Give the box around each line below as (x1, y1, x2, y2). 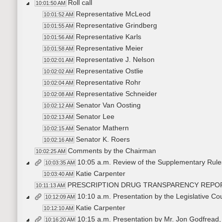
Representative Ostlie (76, 67, 143, 75)
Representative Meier (76, 44, 143, 53)
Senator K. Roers (76, 135, 130, 144)
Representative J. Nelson (76, 55, 155, 64)
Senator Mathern (76, 124, 129, 132)
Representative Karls (76, 33, 141, 41)
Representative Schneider (76, 90, 157, 98)
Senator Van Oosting (76, 101, 141, 110)
